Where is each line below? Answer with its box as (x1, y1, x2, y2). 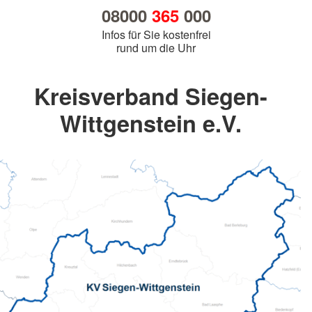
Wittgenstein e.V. (59, 107, 242, 140)
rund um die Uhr (116, 40, 196, 56)
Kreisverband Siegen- (33, 79, 267, 113)
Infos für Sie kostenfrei (101, 26, 211, 43)
